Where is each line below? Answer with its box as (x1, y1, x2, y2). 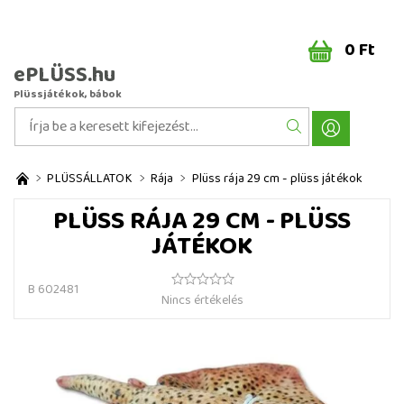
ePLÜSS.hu (14, 58, 115, 93)
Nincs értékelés (161, 290, 243, 310)
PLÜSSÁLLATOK (47, 169, 133, 188)
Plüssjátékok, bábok (14, 86, 122, 103)
